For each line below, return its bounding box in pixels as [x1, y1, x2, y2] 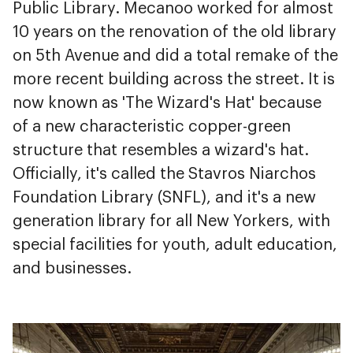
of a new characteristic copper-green [13, 119, 291, 136]
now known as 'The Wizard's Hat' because [13, 95, 321, 112]
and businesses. [13, 261, 132, 277]
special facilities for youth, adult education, [13, 237, 337, 254]
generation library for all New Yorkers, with [13, 214, 330, 230]
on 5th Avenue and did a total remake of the [13, 48, 338, 65]
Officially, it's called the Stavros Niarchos [13, 166, 316, 183]
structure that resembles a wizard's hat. [13, 143, 309, 159]
